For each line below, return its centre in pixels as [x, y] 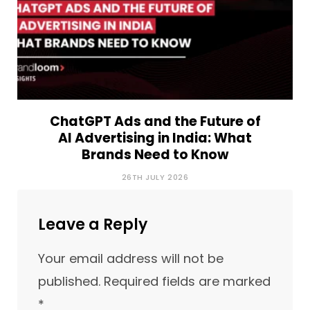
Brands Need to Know [155, 154]
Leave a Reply [93, 224]
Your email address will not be [131, 258]
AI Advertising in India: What [155, 138]
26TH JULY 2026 [155, 177]
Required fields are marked [187, 281]
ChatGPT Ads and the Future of [155, 121]
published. [69, 281]
